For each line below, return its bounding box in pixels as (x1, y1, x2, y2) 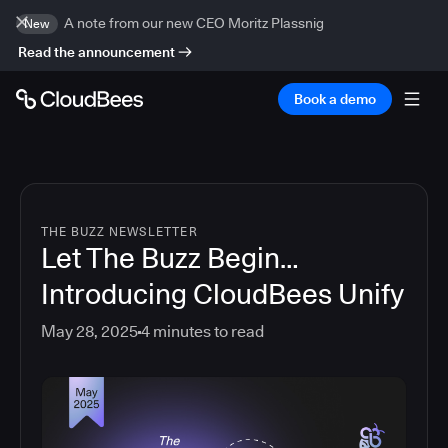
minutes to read (150, 322, 264, 341)
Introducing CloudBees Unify (41, 277, 404, 311)
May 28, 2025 (41, 322, 138, 341)
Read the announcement (18, 44, 175, 60)
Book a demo (294, 91, 376, 107)
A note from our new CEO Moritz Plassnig (64, 15, 324, 31)
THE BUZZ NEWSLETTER (41, 224, 198, 239)
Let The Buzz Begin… (41, 241, 299, 275)
